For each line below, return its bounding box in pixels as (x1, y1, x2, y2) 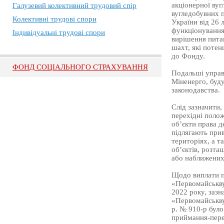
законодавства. (171, 86, 220, 94)
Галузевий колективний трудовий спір (12, 1, 136, 9)
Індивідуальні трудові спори (12, 28, 105, 36)
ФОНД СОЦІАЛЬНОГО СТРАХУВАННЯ (12, 63, 148, 71)
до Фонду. (171, 52, 205, 60)
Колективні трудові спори (12, 15, 96, 23)
